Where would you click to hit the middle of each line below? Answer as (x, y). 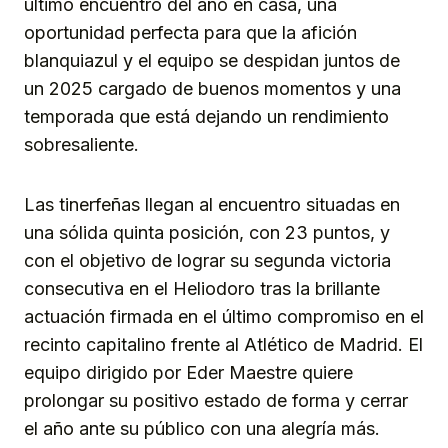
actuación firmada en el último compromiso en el (224, 317)
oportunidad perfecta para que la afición (190, 33)
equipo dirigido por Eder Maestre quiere (188, 373)
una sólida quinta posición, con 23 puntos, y (207, 233)
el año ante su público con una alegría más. (202, 429)
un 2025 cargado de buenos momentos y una (212, 89)
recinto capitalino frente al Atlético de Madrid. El (223, 345)
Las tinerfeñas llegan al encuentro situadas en (212, 205)
